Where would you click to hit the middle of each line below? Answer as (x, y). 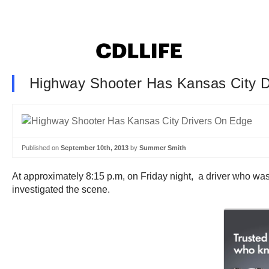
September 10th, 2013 (95, 147)
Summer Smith (163, 147)
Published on (41, 147)
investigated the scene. (61, 190)
